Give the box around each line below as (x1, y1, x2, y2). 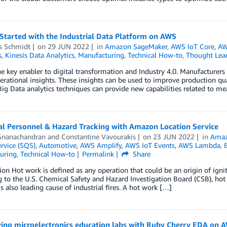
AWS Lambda (178, 141, 220, 149)
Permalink (82, 149, 115, 158)
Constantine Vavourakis (61, 132, 136, 141)
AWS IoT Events (125, 141, 175, 149)
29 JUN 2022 (48, 42, 90, 51)
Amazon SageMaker (105, 42, 168, 51)
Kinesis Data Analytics (5, 51, 74, 59)
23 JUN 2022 (153, 132, 195, 141)
